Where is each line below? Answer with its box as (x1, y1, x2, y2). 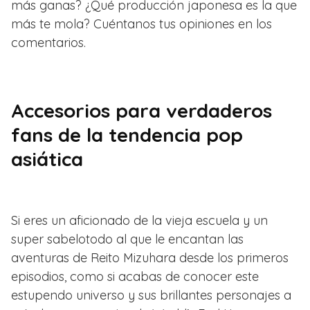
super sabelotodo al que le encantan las (11, 230, 244, 247)
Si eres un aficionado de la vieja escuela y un (11, 212, 268, 228)
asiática (11, 146, 83, 171)
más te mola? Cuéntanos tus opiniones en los (11, 15, 272, 32)
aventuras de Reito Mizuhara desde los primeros (11, 249, 289, 266)
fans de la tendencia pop (11, 122, 243, 147)
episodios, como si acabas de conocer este (11, 268, 259, 284)
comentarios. (11, 34, 86, 51)
